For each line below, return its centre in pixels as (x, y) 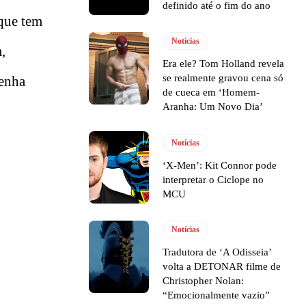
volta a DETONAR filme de (222, 267)
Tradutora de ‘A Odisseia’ (218, 252)
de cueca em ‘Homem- (211, 93)
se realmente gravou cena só (223, 78)
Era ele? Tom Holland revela (224, 64)
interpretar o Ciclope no (213, 179)
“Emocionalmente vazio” (217, 295)
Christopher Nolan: (204, 281)
